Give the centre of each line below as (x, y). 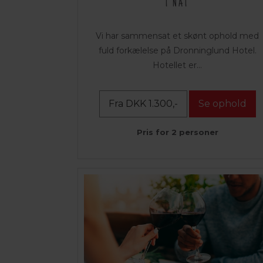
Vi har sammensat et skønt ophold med (177, 36)
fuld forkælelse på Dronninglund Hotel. (177, 51)
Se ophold (222, 104)
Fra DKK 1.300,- (143, 104)
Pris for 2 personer (177, 132)
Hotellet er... (177, 65)
